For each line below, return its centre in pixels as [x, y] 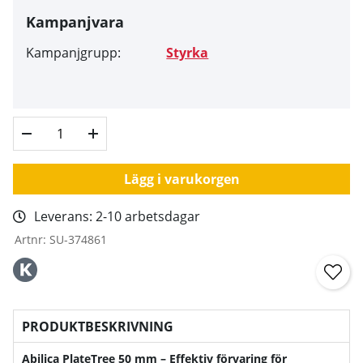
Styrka [188, 52]
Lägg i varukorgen [181, 179]
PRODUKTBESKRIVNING [98, 326]
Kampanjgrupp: [73, 52]
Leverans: [65, 216]
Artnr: [32, 239]
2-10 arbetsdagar [148, 216]
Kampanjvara [75, 21]
